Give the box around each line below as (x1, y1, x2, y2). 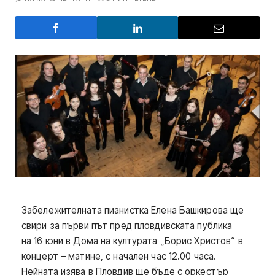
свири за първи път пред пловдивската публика (21, 220, 233, 231)
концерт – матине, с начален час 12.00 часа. (21, 250, 217, 262)
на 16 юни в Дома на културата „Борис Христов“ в (21, 235, 243, 247)
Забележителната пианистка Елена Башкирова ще (21, 204, 244, 216)
